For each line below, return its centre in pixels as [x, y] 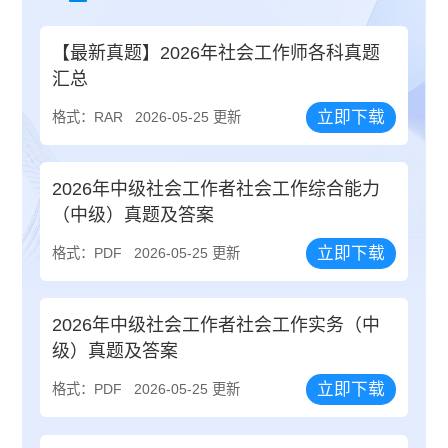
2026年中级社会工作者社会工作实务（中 [216, 325]
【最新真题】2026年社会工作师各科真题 [216, 52]
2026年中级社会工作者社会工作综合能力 [216, 189]
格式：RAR [88, 116]
